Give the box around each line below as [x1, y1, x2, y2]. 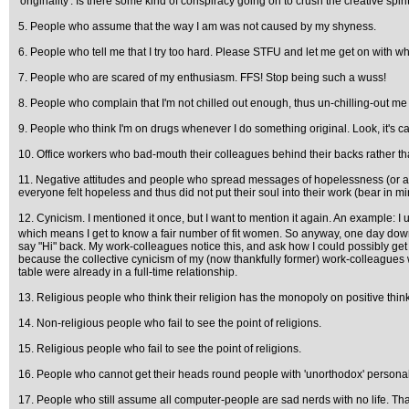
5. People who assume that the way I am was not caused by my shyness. [18, 20, 376, 33]
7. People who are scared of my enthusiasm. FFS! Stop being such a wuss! [18, 71, 386, 84]
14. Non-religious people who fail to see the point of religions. [18, 317, 321, 330]
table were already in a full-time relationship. [18, 266, 237, 278]
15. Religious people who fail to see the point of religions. [18, 342, 301, 355]
